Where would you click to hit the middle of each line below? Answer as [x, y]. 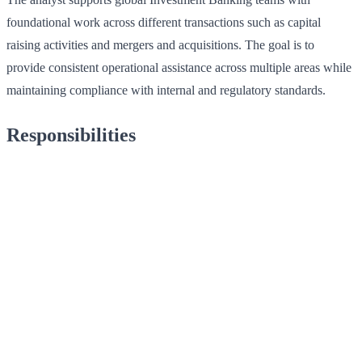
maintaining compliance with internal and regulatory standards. [166, 90]
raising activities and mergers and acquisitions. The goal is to [160, 44]
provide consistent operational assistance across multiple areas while [179, 67]
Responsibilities [71, 135]
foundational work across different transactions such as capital [164, 22]
